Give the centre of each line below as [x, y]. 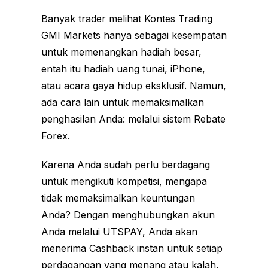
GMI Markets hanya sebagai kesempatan [134, 35]
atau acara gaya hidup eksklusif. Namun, [134, 85]
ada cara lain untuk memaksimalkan [123, 102]
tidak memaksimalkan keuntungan [118, 198]
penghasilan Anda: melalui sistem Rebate [133, 119]
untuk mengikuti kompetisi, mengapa [124, 181]
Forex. [56, 135]
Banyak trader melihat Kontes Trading [127, 18]
